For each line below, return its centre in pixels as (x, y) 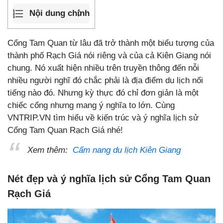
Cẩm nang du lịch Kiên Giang (127, 150)
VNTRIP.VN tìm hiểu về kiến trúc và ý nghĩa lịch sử (103, 117)
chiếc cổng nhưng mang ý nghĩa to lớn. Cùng (91, 105)
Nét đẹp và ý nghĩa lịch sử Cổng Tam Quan (109, 178)
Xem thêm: (50, 150)
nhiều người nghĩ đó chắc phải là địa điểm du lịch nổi (105, 80)
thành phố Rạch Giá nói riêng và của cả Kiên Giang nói (109, 55)
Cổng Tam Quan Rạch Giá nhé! (65, 130)
